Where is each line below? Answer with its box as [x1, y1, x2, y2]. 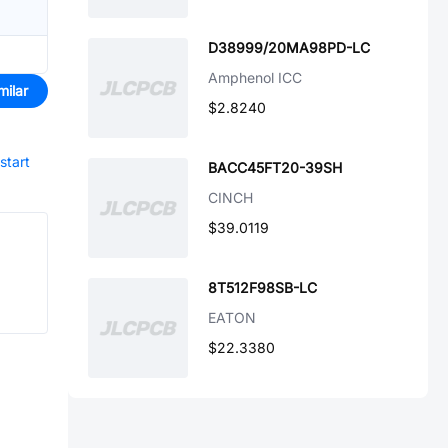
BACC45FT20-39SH [208, 159, 342, 176]
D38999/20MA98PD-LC [208, 39, 370, 56]
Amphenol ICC [208, 69, 302, 86]
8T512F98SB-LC [208, 279, 317, 296]
